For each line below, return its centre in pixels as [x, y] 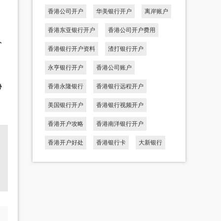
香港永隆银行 [66, 86]
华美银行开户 [114, 11]
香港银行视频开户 [120, 105]
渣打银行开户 [126, 49]
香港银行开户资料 [72, 49]
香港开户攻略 [66, 124]
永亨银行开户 [66, 67]
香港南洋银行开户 [120, 124]
